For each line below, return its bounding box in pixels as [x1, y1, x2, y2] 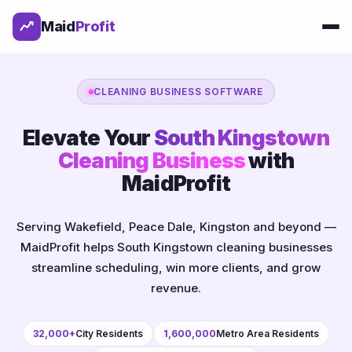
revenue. [151, 280, 201, 295]
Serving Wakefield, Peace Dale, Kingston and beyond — [16, 219, 336, 234]
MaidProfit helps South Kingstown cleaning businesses [20, 240, 332, 255]
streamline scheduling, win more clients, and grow [31, 260, 321, 275]
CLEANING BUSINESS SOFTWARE [93, 86, 263, 97]
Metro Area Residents [216, 328, 319, 339]
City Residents [75, 328, 143, 339]
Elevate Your [23, 125, 154, 150]
